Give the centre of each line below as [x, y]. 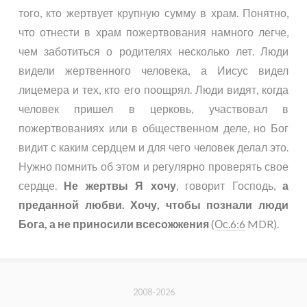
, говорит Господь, [229, 185]
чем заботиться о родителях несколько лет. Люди [153, 51]
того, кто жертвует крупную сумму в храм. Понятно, [153, 12]
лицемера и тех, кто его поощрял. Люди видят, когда [153, 89]
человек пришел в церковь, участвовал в [153, 108]
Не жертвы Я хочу [120, 185]
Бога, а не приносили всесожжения [114, 223]
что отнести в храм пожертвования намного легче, [153, 32]
